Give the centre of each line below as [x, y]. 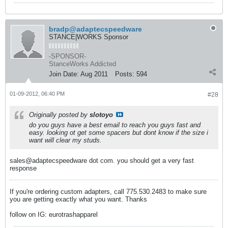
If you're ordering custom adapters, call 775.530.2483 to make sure [108, 192]
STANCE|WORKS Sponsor [89, 37]
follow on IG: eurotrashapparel [54, 215]
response [24, 168]
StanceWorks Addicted [82, 64]
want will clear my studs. [65, 140]
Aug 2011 [94, 74]
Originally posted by [59, 115]
